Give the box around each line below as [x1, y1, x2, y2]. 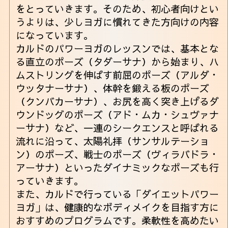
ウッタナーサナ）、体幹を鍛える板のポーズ [16, 81, 210, 95]
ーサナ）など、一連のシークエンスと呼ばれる [16, 121, 219, 134]
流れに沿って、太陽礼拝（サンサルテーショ [16, 134, 210, 148]
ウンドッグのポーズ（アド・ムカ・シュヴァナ [16, 107, 219, 121]
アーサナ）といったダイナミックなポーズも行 [16, 160, 219, 174]
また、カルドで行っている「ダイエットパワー [16, 187, 219, 201]
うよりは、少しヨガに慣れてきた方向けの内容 [16, 15, 219, 28]
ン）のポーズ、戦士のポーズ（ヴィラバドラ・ [16, 147, 219, 161]
